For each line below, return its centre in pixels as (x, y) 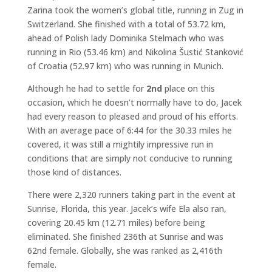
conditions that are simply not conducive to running (130, 158)
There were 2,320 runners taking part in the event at (131, 195)
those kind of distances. (74, 172)
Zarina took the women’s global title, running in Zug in (135, 10)
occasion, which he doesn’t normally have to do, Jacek (134, 103)
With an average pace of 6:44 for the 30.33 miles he (129, 131)
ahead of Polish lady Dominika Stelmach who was (125, 38)
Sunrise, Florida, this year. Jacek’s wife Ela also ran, (127, 209)
